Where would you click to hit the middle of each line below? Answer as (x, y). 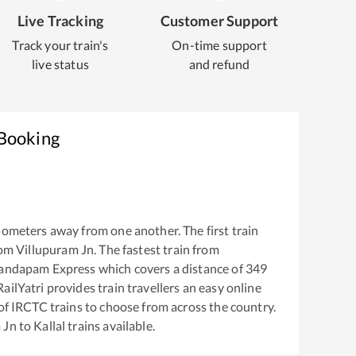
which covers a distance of (169, 269)
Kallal (50, 326)
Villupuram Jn (55, 250)
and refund (219, 64)
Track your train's (60, 45)
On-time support (219, 45)
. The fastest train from (157, 250)
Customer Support (219, 21)
